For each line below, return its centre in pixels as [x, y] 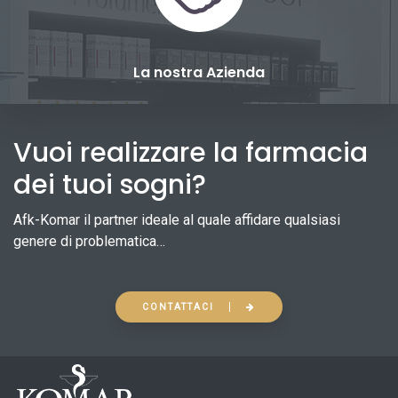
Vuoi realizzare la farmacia [191, 153]
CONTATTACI [178, 306]
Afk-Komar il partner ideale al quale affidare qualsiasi [177, 220]
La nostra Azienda [199, 73]
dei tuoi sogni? [110, 185]
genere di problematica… [89, 242]
